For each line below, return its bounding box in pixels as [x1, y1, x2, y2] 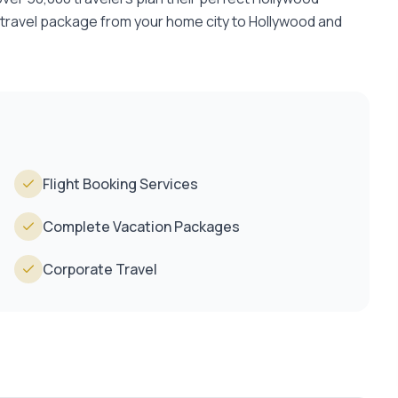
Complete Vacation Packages [43, 217, 240, 237]
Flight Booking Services [43, 174, 198, 195]
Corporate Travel [43, 259, 157, 280]
